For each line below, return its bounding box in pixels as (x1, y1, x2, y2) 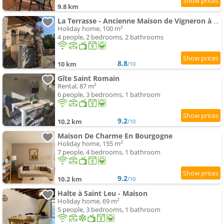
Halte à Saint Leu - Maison (57, 188, 147, 198)
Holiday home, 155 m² (57, 139, 123, 148)
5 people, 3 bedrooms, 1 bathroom (57, 205, 160, 214)
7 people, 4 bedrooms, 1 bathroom (57, 147, 160, 157)
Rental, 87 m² (57, 81, 96, 91)
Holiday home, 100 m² (57, 24, 123, 33)
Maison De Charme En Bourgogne (57, 131, 172, 141)
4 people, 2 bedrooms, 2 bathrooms (57, 32, 163, 42)
